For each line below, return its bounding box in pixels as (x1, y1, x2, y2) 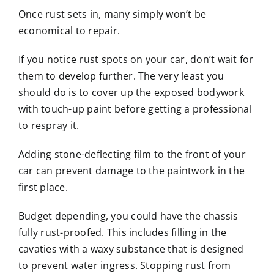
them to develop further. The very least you (18, 68, 224, 83)
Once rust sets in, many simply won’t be (18, 7, 207, 21)
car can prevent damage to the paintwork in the (18, 163, 245, 177)
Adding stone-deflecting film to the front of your (18, 147, 246, 161)
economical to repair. (18, 23, 120, 37)
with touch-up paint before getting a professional (18, 102, 252, 116)
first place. (18, 180, 68, 194)
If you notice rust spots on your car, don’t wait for (18, 52, 254, 66)
